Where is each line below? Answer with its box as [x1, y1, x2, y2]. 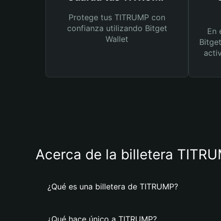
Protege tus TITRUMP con [69, 12, 165, 22]
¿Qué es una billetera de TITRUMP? [47, 182, 178, 191]
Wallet [106, 34, 128, 44]
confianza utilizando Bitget [67, 23, 167, 33]
